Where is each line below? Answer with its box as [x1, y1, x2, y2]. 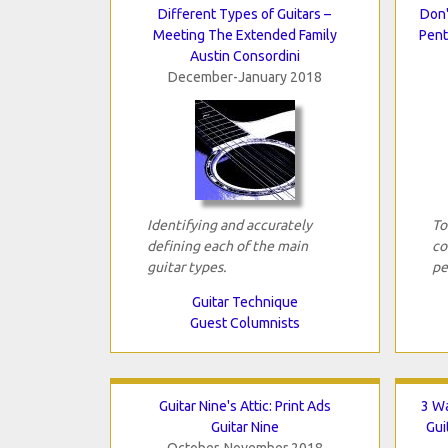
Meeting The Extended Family [152, 26, 337, 43]
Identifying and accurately [146, 216, 312, 233]
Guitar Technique [191, 293, 298, 310]
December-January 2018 [167, 68, 322, 85]
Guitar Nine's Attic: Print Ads [158, 397, 331, 414]
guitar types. [146, 258, 226, 275]
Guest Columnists [189, 314, 300, 331]
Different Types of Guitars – [158, 5, 331, 22]
